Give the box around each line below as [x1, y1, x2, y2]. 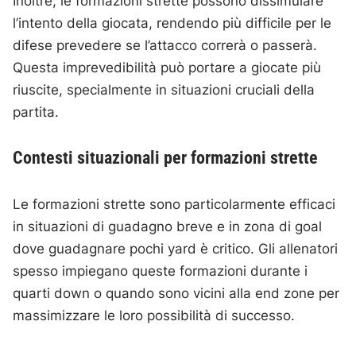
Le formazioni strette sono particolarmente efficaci [13, 196, 336, 212]
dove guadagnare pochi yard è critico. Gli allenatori [13, 241, 339, 257]
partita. [13, 104, 60, 120]
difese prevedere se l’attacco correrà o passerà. [13, 37, 318, 53]
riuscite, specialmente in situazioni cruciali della [13, 82, 315, 98]
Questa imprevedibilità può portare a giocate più [13, 60, 322, 75]
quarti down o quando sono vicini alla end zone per [13, 285, 340, 301]
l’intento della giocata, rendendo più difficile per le [13, 15, 332, 31]
